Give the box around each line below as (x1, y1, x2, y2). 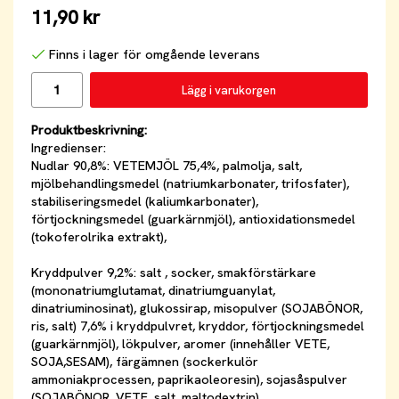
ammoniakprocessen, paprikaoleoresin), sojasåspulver (31, 371, 347, 388)
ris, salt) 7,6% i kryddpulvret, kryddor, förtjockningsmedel (31, 318, 364, 335)
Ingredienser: (31, 140, 106, 157)
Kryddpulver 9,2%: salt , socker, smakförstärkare (31, 265, 316, 281)
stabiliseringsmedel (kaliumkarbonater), (31, 193, 258, 210)
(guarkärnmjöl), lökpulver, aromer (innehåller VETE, (31, 336, 330, 353)
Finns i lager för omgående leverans (49, 46, 260, 63)
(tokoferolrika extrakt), (31, 229, 167, 246)
